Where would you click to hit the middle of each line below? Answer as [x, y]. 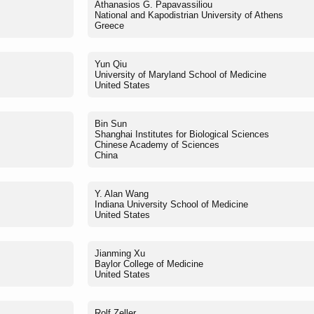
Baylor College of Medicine [149, 264]
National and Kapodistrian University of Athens [189, 15]
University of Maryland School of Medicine [180, 74]
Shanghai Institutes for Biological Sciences [182, 134]
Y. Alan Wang [122, 193]
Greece [109, 25]
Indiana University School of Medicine [171, 204]
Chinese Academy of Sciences [157, 144]
